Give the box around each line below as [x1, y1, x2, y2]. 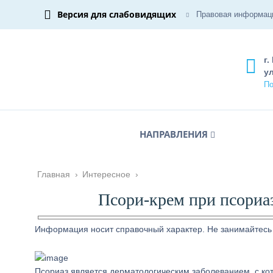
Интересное [82, 169, 130, 179]
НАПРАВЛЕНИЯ [140, 128, 208, 140]
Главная [37, 169, 70, 179]
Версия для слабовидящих [57, 9, 176, 20]
